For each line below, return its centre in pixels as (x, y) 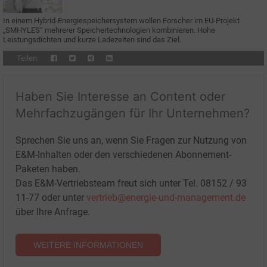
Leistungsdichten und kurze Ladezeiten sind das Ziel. (92, 40)
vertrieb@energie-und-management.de (166, 198)
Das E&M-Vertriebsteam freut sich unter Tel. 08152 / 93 (131, 184)
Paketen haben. (48, 169)
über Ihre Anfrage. (53, 212)
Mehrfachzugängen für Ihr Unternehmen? (133, 114)
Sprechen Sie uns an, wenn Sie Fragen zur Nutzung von (131, 141)
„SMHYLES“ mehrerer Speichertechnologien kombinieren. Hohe (109, 30)
